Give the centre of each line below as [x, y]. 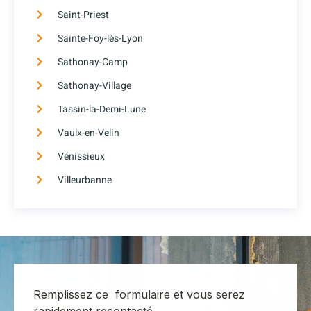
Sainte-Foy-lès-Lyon [100, 38]
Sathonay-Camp [92, 62]
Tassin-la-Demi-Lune [101, 109]
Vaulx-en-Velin [88, 133]
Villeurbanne [84, 180]
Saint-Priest [83, 15]
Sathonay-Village [94, 85]
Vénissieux [81, 156]
